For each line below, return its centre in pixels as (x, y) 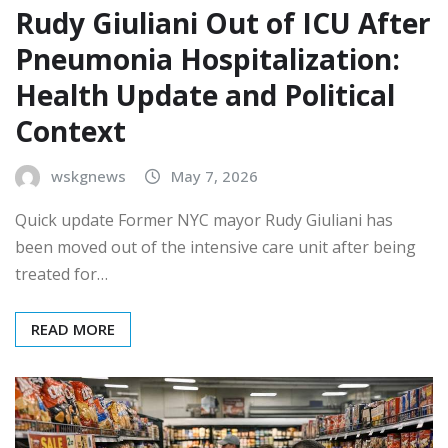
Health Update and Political (205, 94)
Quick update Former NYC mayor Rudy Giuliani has (204, 219)
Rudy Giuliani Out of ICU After (223, 22)
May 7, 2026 (214, 175)
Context (70, 130)
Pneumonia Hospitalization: (207, 58)
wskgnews (88, 175)
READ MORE (73, 328)
